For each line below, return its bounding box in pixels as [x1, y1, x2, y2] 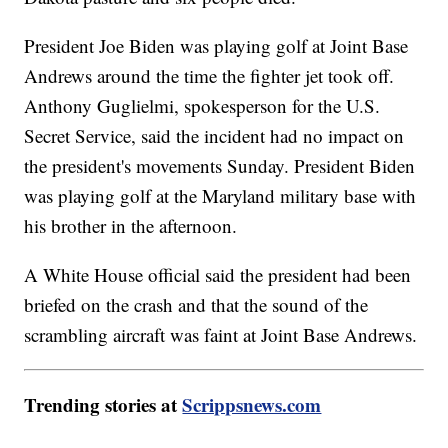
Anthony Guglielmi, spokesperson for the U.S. [24, 93, 381, 119]
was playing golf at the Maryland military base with [24, 183, 417, 209]
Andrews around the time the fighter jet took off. [24, 63, 395, 89]
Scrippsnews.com [182, 391, 322, 419]
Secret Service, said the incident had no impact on [24, 123, 405, 149]
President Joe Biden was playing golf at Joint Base [24, 33, 409, 59]
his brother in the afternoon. [24, 213, 238, 239]
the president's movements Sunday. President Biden [24, 153, 416, 179]
